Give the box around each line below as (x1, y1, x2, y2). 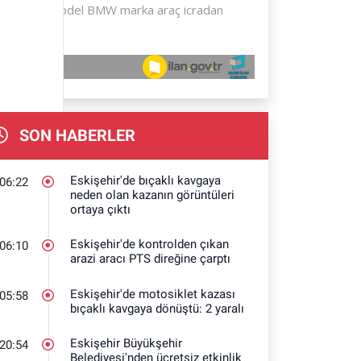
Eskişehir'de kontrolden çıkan (70, 237, 230, 251)
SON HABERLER (15, 125, 135, 145)
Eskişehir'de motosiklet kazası (70, 286, 236, 301)
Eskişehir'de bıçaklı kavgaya (70, 172, 222, 188)
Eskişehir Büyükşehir (70, 336, 183, 351)
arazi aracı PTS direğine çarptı (70, 251, 231, 266)
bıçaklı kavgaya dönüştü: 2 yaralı (70, 301, 245, 316)
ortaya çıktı (70, 201, 131, 217)
